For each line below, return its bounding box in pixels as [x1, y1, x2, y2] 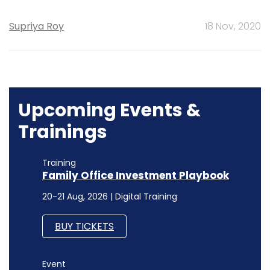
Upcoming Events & [18, 97, 201, 123]
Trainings [18, 119, 107, 145]
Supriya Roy [9, 19, 64, 33]
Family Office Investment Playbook [42, 168, 229, 183]
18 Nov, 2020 [205, 19, 261, 33]
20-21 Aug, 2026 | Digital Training [42, 190, 177, 202]
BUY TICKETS [55, 219, 114, 233]
